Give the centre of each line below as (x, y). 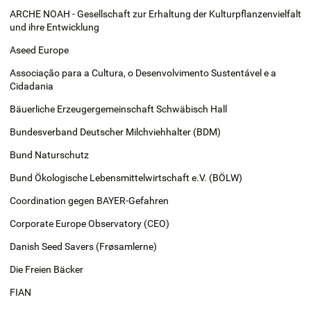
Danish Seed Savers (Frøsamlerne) (84, 246)
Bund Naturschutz (49, 154)
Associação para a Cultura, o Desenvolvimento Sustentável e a (143, 73)
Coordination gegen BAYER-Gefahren (89, 200)
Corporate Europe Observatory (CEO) (90, 223)
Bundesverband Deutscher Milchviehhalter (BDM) (115, 132)
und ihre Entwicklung (54, 27)
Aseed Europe (39, 50)
